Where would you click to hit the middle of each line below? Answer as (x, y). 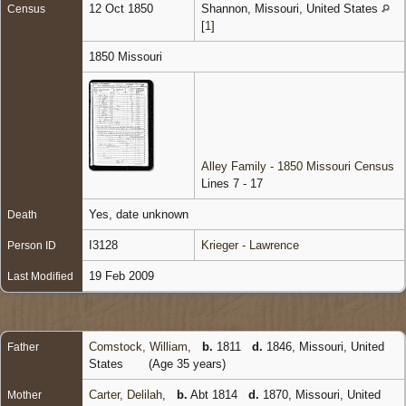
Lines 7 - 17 (232, 183)
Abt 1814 (218, 394)
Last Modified (40, 276)
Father (23, 347)
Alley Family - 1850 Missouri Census (298, 166)
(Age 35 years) (187, 363)
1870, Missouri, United (320, 394)
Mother (24, 395)
